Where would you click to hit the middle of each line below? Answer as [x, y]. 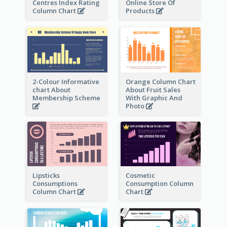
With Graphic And [154, 98]
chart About [51, 89]
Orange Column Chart [160, 81]
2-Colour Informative [66, 81]
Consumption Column [159, 184]
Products [141, 11]
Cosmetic [140, 176]
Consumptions [55, 184]
